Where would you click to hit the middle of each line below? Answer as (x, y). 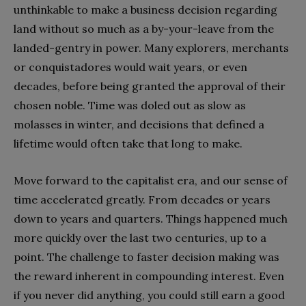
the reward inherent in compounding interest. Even (149, 276)
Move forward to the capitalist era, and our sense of (151, 181)
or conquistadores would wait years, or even (130, 67)
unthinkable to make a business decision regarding (145, 10)
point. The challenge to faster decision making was (147, 257)
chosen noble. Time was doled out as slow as (130, 106)
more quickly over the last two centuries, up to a (140, 238)
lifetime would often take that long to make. (128, 144)
